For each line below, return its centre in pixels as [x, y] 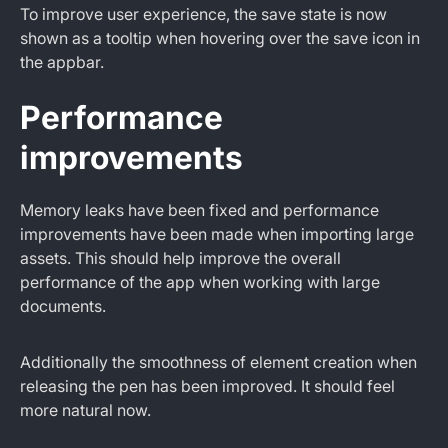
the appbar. [62, 62]
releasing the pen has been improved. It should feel [207, 386]
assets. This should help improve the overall [180, 258]
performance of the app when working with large [200, 282]
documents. [63, 306]
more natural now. [85, 410]
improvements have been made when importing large [217, 234]
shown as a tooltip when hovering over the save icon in [220, 38]
